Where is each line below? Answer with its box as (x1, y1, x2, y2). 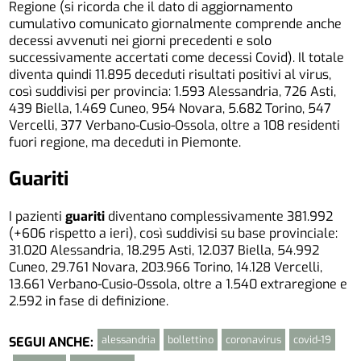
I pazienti (9, 208, 66, 226)
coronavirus (226, 333, 282, 347)
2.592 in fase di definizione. (9, 293, 169, 310)
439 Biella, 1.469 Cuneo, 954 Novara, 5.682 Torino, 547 (9, 99, 332, 117)
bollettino (168, 333, 214, 347)
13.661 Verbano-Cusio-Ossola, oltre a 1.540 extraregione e (9, 276, 348, 293)
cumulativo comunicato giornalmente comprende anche (9, 15, 342, 32)
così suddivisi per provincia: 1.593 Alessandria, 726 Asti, (9, 82, 337, 100)
